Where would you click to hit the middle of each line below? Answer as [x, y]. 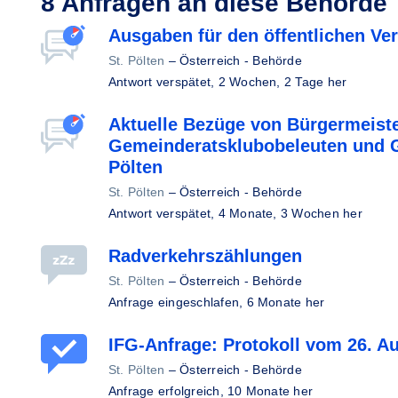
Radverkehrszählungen [205, 256]
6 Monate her [286, 302]
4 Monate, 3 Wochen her [290, 213]
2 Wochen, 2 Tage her [283, 82]
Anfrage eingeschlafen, [178, 302]
